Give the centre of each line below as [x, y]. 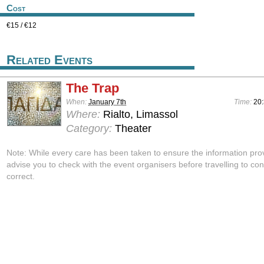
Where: [83, 115]
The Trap [93, 88]
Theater [133, 129]
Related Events [49, 60]
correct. [21, 176]
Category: [90, 129]
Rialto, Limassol [139, 115]
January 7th [107, 102]
